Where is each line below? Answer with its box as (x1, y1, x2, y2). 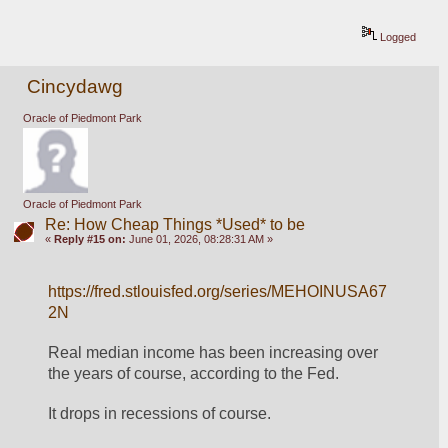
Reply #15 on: (53, 233, 126, 246)
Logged (377, 30, 417, 43)
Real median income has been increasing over (48, 344, 379, 362)
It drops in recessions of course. (48, 404, 272, 422)
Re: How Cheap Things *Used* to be (44, 216, 305, 234)
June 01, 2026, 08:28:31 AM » (125, 233, 273, 246)
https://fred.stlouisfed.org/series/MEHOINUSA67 (48, 283, 388, 301)
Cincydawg (27, 76, 124, 98)
